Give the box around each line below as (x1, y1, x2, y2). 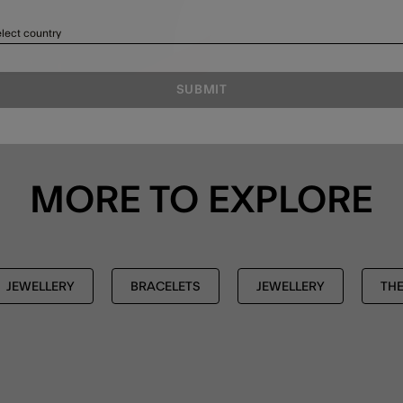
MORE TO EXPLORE (30, 182, 373, 220)
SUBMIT (175, 83, 228, 96)
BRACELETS (130, 281, 201, 294)
